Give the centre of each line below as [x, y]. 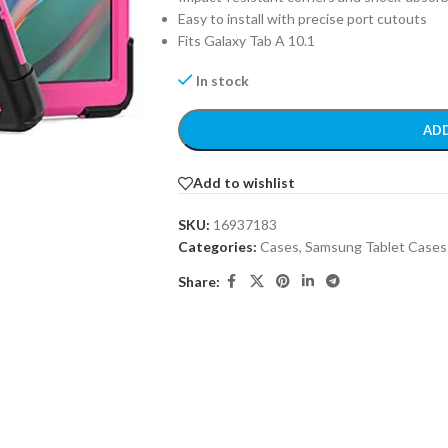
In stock [223, 80]
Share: [198, 281]
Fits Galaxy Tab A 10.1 [246, 40]
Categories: [217, 246]
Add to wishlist [243, 183]
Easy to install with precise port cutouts [302, 18]
